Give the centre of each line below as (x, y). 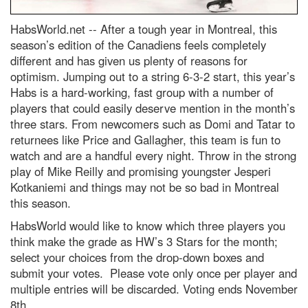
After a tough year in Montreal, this (189, 29)
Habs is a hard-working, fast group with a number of (142, 92)
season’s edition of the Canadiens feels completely (138, 44)
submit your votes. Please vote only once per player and (154, 273)
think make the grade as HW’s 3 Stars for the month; (144, 241)
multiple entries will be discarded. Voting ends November (154, 288)
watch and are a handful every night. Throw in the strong (153, 155)
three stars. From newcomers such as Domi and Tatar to (153, 123)
